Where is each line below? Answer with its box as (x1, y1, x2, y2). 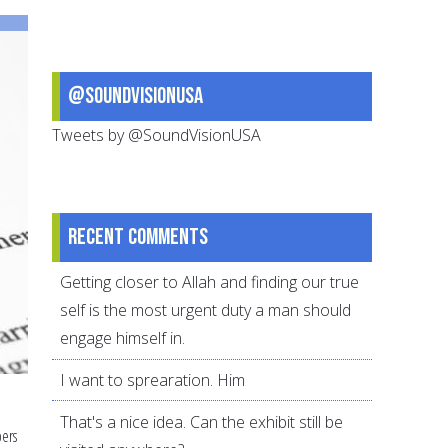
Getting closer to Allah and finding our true (60, 271, 360, 294)
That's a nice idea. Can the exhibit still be (60, 410, 344, 433)
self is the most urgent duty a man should (60, 299, 352, 322)
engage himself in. (60, 327, 186, 350)
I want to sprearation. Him (60, 369, 246, 392)
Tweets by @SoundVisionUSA (52, 123, 262, 146)
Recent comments (68, 222, 209, 251)
